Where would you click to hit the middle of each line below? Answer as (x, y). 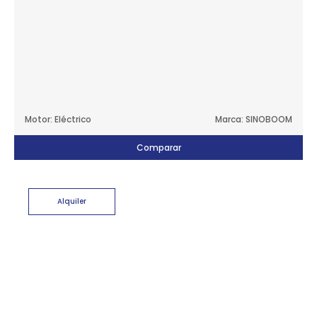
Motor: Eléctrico (58, 120)
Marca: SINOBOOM (254, 120)
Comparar (158, 148)
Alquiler (72, 202)
